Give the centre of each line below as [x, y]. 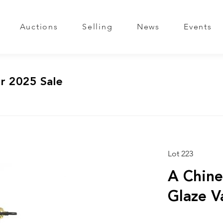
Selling [98, 27]
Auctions [39, 27]
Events [198, 27]
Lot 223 [180, 154]
